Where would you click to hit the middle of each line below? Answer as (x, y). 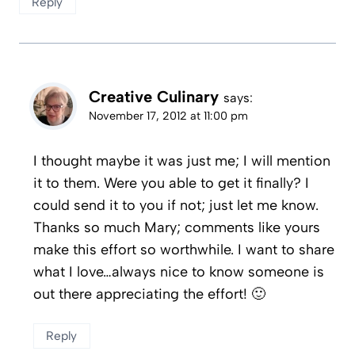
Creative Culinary (154, 97)
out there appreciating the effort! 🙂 (149, 294)
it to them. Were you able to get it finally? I (171, 183)
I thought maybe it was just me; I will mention (182, 160)
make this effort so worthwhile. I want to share (184, 249)
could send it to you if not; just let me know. (176, 205)
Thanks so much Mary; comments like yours (177, 227)
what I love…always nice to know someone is (179, 271)
